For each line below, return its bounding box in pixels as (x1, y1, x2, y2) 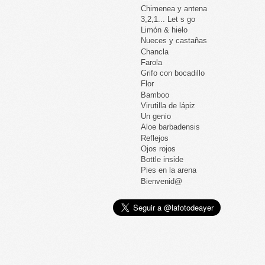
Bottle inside (141, 155, 184, 164)
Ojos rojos (141, 144, 176, 153)
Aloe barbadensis (141, 122, 201, 132)
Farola (141, 57, 163, 67)
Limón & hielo (141, 25, 188, 34)
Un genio (141, 112, 172, 121)
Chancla (141, 47, 169, 56)
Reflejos (141, 133, 169, 143)
